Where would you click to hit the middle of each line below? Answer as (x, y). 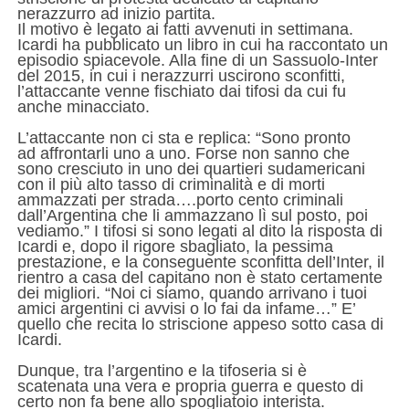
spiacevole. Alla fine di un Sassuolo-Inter (230, 60)
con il (38, 184)
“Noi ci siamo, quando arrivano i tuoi (236, 293)
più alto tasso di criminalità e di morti (192, 184)
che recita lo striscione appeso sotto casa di (224, 324)
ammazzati (59, 200)
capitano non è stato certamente (265, 278)
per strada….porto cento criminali (222, 200)
